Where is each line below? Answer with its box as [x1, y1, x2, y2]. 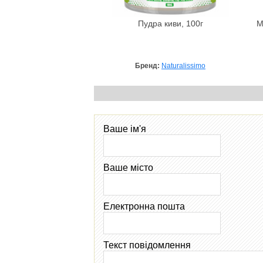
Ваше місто [103, 162, 153, 173]
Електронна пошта [103, 201, 185, 211]
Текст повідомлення [103, 240, 191, 250]
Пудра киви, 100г [137, 19, 203, 28]
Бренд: [135, 61, 161, 70]
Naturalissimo [161, 61, 205, 70]
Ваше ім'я [103, 123, 146, 134]
